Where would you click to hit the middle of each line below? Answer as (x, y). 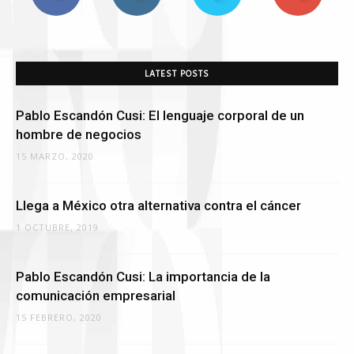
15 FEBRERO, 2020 (59, 318)
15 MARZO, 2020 (55, 156)
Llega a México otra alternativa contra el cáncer (158, 206)
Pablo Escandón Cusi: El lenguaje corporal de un (160, 116)
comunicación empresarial (96, 296)
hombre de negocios (79, 135)
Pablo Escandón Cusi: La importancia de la (143, 277)
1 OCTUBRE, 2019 (57, 228)
